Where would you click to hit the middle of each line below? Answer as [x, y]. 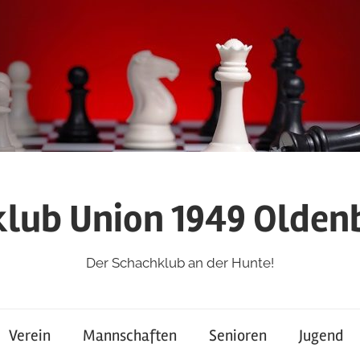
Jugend [321, 336]
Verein [30, 336]
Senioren [238, 336]
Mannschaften [130, 336]
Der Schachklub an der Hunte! [180, 262]
